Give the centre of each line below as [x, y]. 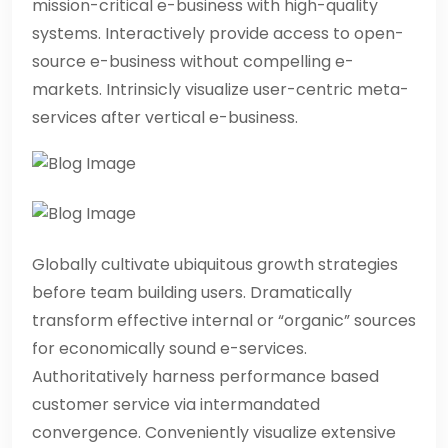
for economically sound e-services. [169, 349]
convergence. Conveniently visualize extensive [214, 433]
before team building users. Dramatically [192, 293]
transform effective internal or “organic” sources [224, 321]
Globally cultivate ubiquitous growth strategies [215, 265]
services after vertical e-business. [165, 118]
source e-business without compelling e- [193, 62]
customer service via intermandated [176, 405]
